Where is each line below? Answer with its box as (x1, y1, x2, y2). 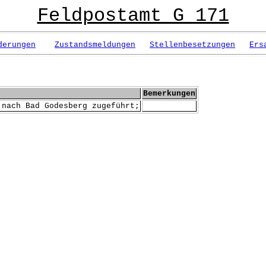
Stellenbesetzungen (150, 40, 235, 49)
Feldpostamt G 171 (37, 5, 229, 27)
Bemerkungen (143, 89, 195, 98)
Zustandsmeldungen (55, 40, 135, 49)
